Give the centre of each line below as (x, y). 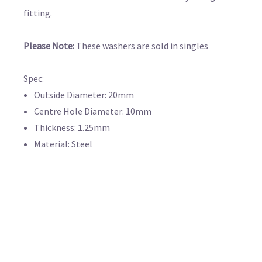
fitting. (38, 13)
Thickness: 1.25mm (72, 127)
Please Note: (50, 45)
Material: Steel (63, 144)
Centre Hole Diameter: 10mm (93, 111)
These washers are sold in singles (142, 45)
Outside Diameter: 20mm (84, 94)
